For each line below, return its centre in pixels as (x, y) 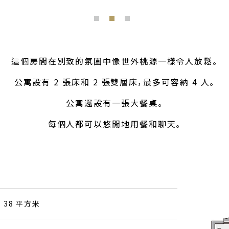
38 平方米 (22, 204)
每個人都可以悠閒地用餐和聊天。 (114, 124)
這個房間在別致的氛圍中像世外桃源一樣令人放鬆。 (114, 61)
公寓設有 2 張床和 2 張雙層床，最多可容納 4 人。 (114, 82)
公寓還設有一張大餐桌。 (114, 103)
